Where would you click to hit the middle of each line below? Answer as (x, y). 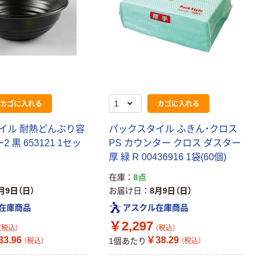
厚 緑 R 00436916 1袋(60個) (168, 157)
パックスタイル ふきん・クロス (173, 129)
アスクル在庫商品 (156, 208)
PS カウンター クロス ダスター (175, 143)
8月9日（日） (171, 190)
